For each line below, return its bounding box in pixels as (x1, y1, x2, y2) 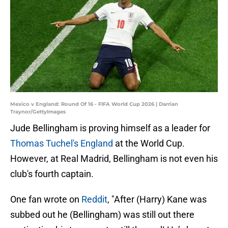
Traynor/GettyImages (10, 108, 66, 116)
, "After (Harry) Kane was (107, 194, 207, 205)
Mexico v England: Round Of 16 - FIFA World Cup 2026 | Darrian (10, 101, 178, 108)
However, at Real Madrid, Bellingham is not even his (10, 153, 218, 164)
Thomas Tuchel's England (10, 138, 113, 149)
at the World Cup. (113, 138, 185, 149)
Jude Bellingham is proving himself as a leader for (10, 123, 210, 134)
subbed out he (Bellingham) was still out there (10, 209, 194, 220)
